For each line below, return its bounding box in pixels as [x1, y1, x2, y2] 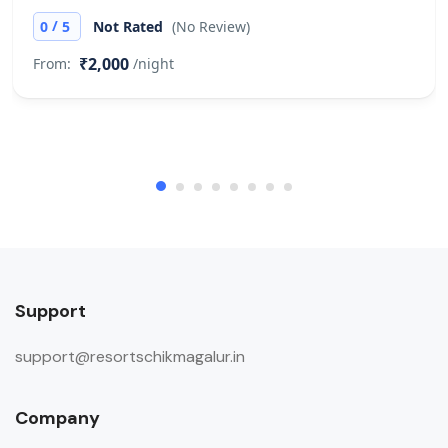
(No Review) [172, 17, 250, 37]
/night [133, 54, 174, 74]
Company [15, 406, 100, 431]
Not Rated [93, 17, 167, 37]
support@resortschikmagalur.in [15, 346, 245, 368]
